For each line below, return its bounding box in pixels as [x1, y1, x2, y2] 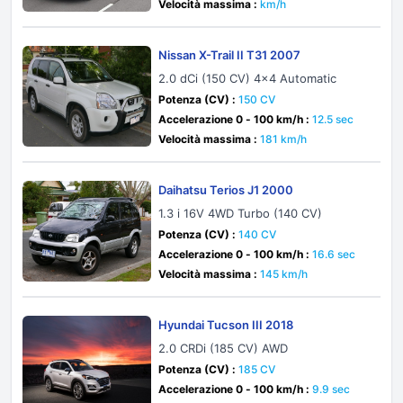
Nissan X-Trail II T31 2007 [158, 48, 302, 62]
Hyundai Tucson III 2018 [158, 318, 294, 332]
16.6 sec [312, 247, 356, 261]
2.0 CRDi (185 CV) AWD [158, 341, 289, 355]
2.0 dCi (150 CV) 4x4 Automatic [158, 71, 337, 85]
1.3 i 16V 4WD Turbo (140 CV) [158, 206, 323, 220]
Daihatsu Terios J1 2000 [158, 183, 294, 197]
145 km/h [260, 267, 309, 281]
